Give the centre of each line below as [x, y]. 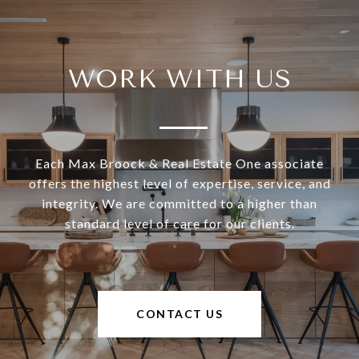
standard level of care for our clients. [179, 224]
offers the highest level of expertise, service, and [179, 184]
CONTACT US [179, 314]
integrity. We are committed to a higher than [179, 204]
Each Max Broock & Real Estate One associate [179, 163]
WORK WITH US [179, 79]
